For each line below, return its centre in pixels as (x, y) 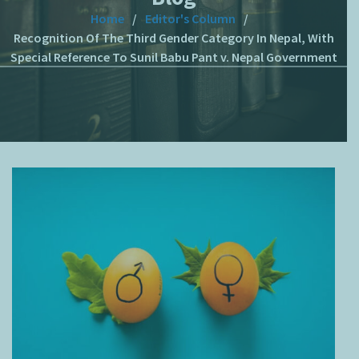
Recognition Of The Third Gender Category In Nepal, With (173, 37)
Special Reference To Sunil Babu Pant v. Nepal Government (173, 56)
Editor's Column (190, 18)
